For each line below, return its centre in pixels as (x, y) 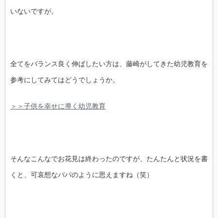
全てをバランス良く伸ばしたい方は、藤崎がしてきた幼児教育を (109, 64)
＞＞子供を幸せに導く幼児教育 (58, 106)
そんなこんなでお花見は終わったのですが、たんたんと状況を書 (109, 158)
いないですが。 (34, 11)
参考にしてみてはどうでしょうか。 (65, 80)
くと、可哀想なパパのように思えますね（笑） (82, 174)
